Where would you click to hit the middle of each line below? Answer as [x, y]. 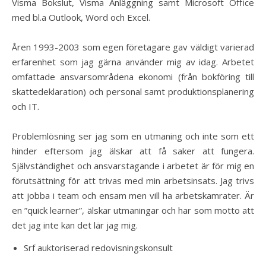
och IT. [26, 106]
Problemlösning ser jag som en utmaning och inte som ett [133, 136]
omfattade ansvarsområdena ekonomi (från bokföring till [133, 77]
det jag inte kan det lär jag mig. [75, 225]
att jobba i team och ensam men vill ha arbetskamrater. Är [133, 195]
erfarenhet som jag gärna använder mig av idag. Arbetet [133, 62]
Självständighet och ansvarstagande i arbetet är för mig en [133, 166]
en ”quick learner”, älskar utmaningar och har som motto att [133, 210]
